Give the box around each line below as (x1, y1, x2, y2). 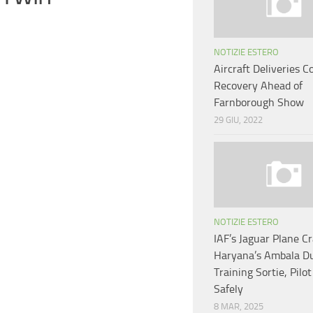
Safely (214, 282, 243, 296)
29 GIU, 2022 (214, 115, 263, 126)
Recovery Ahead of (214, 79, 303, 93)
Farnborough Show (214, 96, 304, 110)
